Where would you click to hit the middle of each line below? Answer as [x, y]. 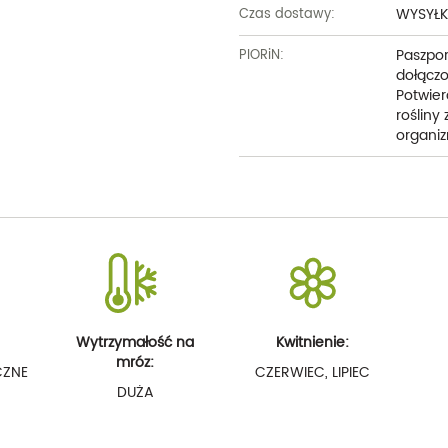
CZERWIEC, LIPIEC [313, 372]
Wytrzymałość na [135, 342]
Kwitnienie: [313, 342]
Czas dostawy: [287, 14]
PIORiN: [261, 55]
